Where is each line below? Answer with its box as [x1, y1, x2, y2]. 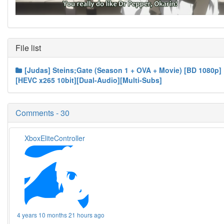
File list [15, 42, 41, 54]
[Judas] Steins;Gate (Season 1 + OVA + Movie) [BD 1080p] [24, 65, 221, 75]
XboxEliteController [24, 133, 85, 143]
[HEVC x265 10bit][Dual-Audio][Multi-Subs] [15, 75, 162, 85]
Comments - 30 [15, 107, 69, 119]
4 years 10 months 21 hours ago [17, 210, 105, 219]
